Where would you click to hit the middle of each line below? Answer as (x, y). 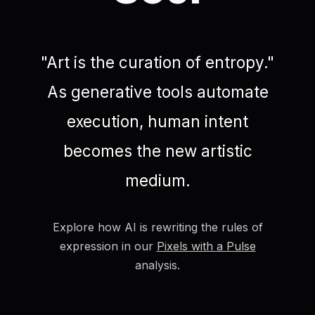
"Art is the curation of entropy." (157, 62)
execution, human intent (157, 121)
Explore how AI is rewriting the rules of (157, 227)
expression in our (108, 246)
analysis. (157, 265)
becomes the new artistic (157, 150)
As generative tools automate (157, 91)
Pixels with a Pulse (206, 246)
